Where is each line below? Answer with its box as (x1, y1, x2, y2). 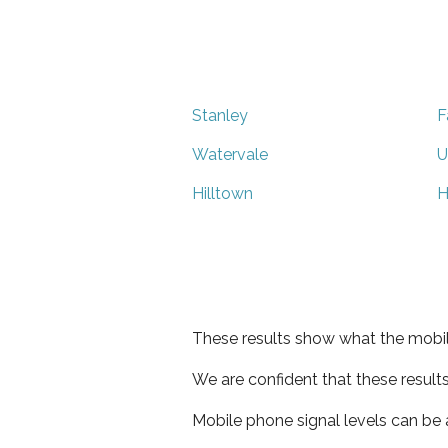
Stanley (192, 105, 248, 125)
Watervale (192, 144, 268, 164)
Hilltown (192, 183, 253, 203)
